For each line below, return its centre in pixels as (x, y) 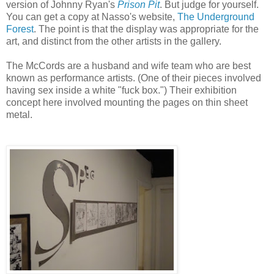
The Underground (216, 17)
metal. (19, 114)
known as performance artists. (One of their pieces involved (134, 78)
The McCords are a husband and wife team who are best (128, 65)
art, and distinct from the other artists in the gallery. (114, 41)
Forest (20, 29)
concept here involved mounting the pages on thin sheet (127, 102)
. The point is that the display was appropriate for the (146, 29)
